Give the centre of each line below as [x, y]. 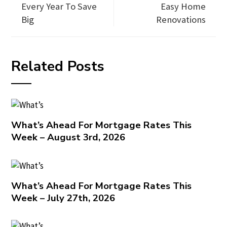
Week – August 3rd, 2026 [68, 138]
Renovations [181, 20]
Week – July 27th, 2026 [63, 198]
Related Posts [58, 66]
